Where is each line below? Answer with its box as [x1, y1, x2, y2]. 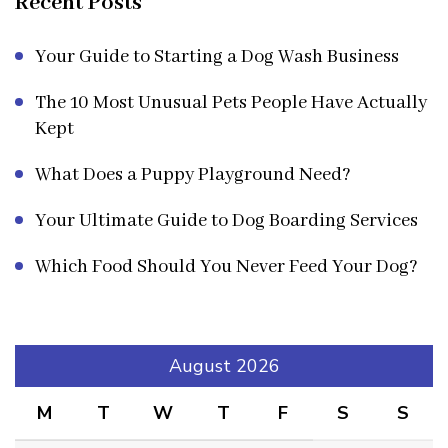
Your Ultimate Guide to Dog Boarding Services [35, 208, 418, 233]
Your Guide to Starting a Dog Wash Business [35, 44, 399, 69]
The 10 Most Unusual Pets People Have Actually [35, 90, 427, 115]
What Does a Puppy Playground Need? [35, 162, 351, 187]
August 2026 [168, 353, 280, 378]
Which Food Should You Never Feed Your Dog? [35, 254, 418, 279]
